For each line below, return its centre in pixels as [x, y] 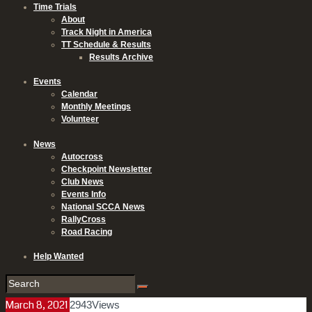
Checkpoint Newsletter [107, 169]
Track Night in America [107, 32]
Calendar [79, 94]
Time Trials [55, 7]
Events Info [84, 194]
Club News [83, 181]
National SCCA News [103, 206]
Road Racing [87, 232]
